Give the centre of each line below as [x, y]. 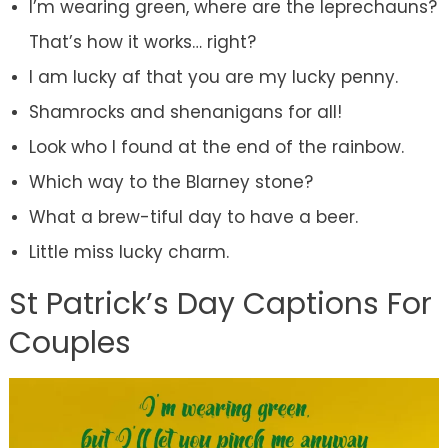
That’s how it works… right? [142, 42]
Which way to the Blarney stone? [170, 182]
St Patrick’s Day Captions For [220, 304]
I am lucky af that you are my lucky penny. [213, 77]
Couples [69, 343]
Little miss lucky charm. [128, 252]
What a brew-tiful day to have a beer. [193, 217]
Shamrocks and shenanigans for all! [185, 112]
